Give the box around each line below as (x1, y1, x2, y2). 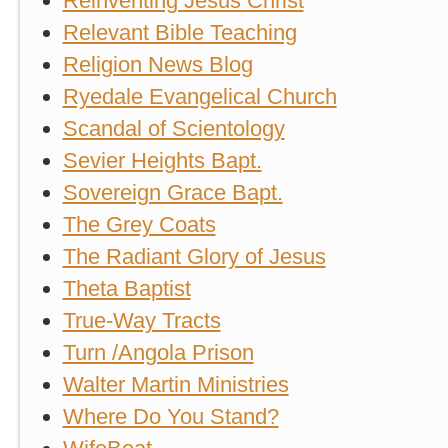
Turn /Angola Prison (62, 340, 254, 365)
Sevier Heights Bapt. (62, 148, 262, 173)
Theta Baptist (62, 276, 191, 301)
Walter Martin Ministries (62, 372, 289, 397)
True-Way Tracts (62, 308, 221, 333)
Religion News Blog (62, 52, 253, 77)
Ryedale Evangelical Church (62, 84, 337, 109)
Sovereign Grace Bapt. (62, 180, 283, 205)
